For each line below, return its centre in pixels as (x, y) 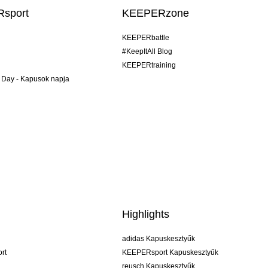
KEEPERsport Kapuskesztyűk (170, 253)
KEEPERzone (156, 13)
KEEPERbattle (146, 38)
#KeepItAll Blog (147, 52)
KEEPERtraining (149, 66)
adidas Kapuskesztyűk (159, 239)
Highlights (146, 214)
